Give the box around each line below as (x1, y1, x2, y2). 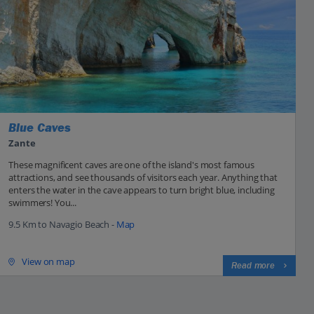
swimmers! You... (8, 196, 77, 209)
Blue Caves (8, 120, 71, 135)
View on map (22, 255, 75, 268)
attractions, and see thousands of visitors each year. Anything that (8, 170, 278, 184)
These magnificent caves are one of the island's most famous (8, 158, 255, 171)
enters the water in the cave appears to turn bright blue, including (8, 183, 275, 196)
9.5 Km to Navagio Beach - (8, 217, 116, 231)
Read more (231, 259, 275, 271)
